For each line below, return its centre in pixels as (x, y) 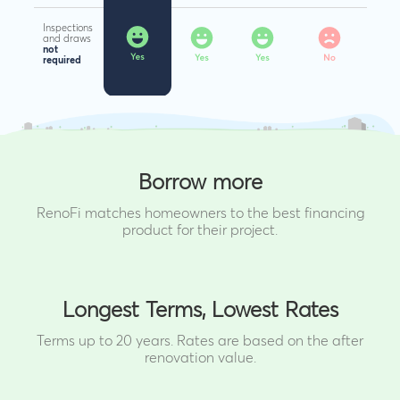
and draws (67, 38)
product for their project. (200, 230)
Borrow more (200, 183)
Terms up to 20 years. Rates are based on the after (200, 341)
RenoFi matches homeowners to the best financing (200, 213)
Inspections (67, 28)
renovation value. (200, 358)
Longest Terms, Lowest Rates (200, 310)
